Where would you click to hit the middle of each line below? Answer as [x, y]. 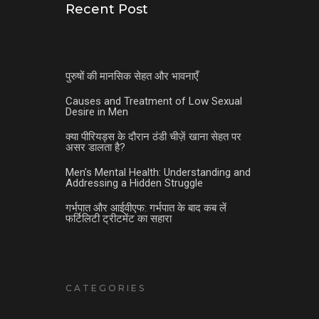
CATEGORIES [105, 288]
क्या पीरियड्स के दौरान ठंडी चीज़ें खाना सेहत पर [153, 136]
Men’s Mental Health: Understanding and [158, 172]
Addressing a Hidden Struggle [134, 183]
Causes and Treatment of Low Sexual [153, 101]
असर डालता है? [95, 147]
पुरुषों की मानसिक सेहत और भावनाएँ [132, 76]
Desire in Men [96, 111]
